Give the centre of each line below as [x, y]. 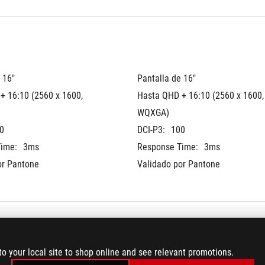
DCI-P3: [151, 130]
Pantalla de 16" [167, 78]
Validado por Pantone [179, 164]
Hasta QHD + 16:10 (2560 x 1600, [201, 96]
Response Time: [168, 147]
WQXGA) [153, 113]
